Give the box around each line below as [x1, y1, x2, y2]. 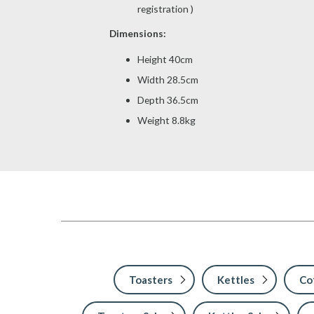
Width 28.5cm [137, 74, 198, 86]
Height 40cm [137, 53, 193, 66]
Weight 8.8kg [137, 114, 196, 127]
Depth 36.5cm [137, 94, 200, 107]
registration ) [137, 2, 193, 15]
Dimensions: [109, 27, 168, 39]
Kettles [217, 273, 254, 287]
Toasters [128, 273, 172, 287]
